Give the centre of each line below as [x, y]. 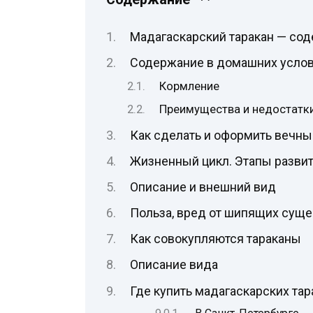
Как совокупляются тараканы [215, 239]
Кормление [190, 87]
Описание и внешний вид [203, 187]
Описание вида [174, 265]
